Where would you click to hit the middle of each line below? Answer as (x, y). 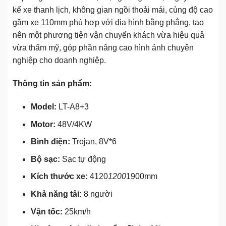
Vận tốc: (46, 211)
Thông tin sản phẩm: (52, 84)
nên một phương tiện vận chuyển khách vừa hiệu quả (108, 35)
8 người (97, 194)
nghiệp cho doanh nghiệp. (59, 61)
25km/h (76, 211)
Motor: (43, 124)
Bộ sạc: (45, 159)
